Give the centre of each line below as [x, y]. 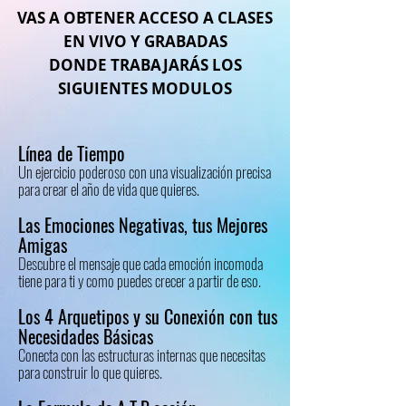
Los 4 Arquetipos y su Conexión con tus [148, 316]
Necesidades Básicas [86, 336]
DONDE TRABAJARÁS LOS [145, 65]
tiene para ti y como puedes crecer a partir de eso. [140, 280]
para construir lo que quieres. [90, 372]
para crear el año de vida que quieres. [109, 189]
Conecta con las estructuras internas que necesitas [142, 355]
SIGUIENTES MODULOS [145, 88]
